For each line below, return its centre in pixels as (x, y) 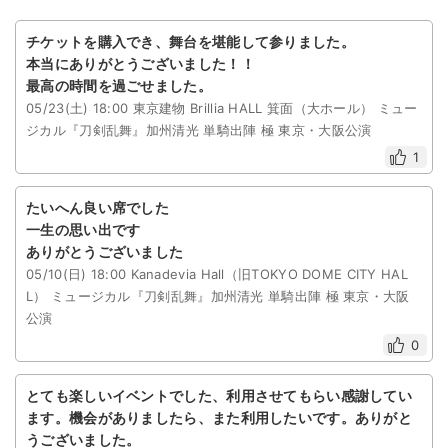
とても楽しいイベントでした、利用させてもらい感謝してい (219, 396)
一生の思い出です (83, 230)
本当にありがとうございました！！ (140, 64)
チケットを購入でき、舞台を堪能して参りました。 (190, 42)
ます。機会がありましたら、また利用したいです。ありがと (219, 418)
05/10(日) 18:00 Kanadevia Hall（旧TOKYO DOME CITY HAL (217, 274)
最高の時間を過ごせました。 (119, 86)
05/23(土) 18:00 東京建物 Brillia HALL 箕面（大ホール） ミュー (222, 108)
